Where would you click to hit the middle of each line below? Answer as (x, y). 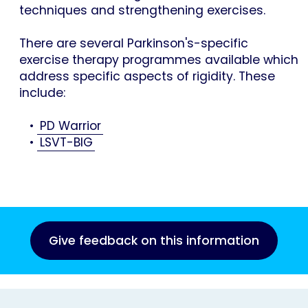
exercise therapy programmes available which (159, 59)
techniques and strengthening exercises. (142, 10)
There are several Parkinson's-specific (134, 43)
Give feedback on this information (154, 240)
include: (47, 92)
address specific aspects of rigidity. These (147, 76)
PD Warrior (70, 125)
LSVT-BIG (66, 142)
